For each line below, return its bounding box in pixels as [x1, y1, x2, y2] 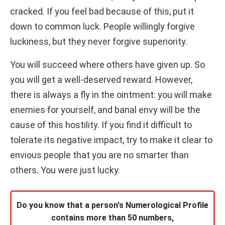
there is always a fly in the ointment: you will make [10, 89, 212, 100]
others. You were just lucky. [10, 164, 120, 175]
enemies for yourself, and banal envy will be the [10, 104, 200, 115]
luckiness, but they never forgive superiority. [10, 36, 187, 47]
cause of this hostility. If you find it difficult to [10, 119, 192, 130]
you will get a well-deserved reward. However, [10, 74, 192, 85]
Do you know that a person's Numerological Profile [17, 200, 208, 210]
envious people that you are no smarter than [10, 149, 189, 160]
